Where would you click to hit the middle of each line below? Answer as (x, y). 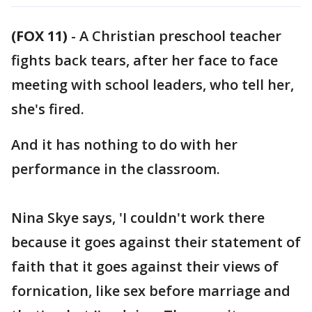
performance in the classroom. (116, 169)
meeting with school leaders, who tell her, (153, 85)
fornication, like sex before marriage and (151, 291)
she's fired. (48, 109)
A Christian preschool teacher (180, 36)
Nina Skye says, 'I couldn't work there (138, 218)
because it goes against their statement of (156, 242)
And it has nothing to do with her (124, 145)
